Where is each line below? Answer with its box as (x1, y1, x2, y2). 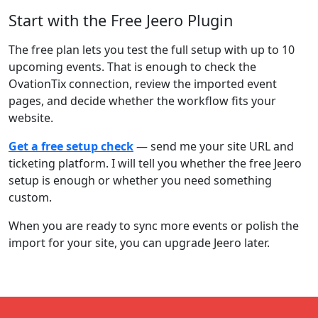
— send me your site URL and (133, 138, 294, 154)
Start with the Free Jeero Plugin (9, 10, 233, 31)
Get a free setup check (9, 138, 133, 154)
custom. (9, 190, 52, 205)
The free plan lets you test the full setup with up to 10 (9, 42, 295, 57)
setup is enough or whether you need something (9, 172, 272, 188)
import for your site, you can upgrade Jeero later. (9, 235, 270, 251)
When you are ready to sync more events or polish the (9, 218, 299, 234)
